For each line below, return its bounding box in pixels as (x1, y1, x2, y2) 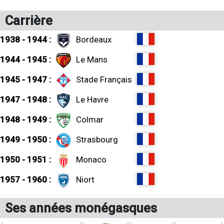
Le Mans (76, 54, 107, 64)
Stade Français (76, 74, 132, 84)
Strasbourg (76, 134, 118, 144)
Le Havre (76, 94, 108, 104)
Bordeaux (76, 34, 111, 44)
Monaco (76, 154, 106, 164)
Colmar (76, 114, 103, 124)
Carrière (5, 13, 52, 28)
